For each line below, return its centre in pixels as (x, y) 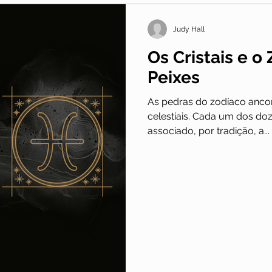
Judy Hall (189, 29)
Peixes (174, 78)
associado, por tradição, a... (209, 131)
